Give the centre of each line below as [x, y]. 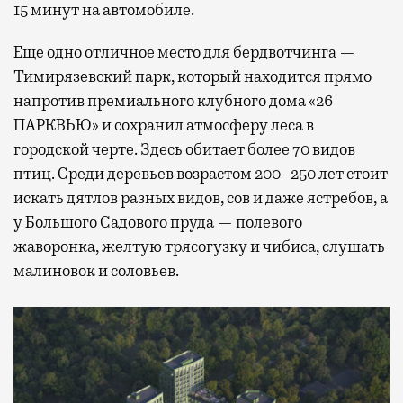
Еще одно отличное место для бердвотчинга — [184, 52]
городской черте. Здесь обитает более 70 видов [184, 149]
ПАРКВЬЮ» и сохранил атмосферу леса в [164, 125]
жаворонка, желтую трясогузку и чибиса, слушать [199, 246]
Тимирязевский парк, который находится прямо [193, 76]
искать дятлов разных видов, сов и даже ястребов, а [201, 197]
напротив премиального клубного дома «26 [173, 100]
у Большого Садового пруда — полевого [158, 222]
